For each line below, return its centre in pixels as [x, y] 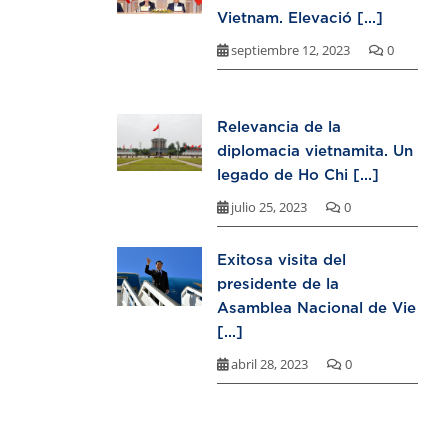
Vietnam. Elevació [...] [300, 17]
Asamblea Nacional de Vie [316, 307]
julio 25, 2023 [269, 207]
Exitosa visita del [281, 259]
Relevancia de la [279, 126]
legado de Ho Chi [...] [298, 174]
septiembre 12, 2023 [290, 50]
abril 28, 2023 [269, 364]
